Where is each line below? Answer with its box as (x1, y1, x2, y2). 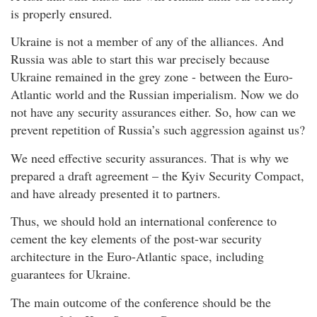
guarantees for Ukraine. (11, 265, 131, 283)
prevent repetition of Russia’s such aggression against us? (11, 121, 305, 139)
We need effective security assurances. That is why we (11, 149, 289, 166)
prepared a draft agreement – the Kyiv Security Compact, (11, 166, 304, 184)
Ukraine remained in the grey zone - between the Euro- (11, 68, 293, 86)
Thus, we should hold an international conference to (11, 212, 277, 230)
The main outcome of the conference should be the (11, 293, 271, 311)
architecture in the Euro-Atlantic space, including (11, 248, 264, 265)
